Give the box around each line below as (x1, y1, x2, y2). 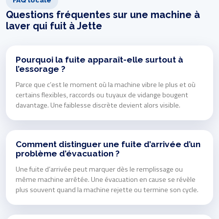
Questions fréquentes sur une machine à (6, 8, 200, 21)
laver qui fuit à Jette (6, 20, 102, 32)
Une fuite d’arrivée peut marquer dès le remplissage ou (16, 163, 183, 175)
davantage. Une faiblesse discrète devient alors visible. (16, 99, 180, 110)
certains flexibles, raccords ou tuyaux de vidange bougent (16, 89, 188, 100)
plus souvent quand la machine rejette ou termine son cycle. (16, 184, 198, 195)
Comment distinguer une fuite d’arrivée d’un (16, 139, 200, 149)
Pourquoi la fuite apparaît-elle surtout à (16, 54, 183, 65)
